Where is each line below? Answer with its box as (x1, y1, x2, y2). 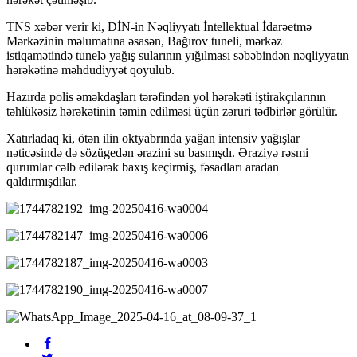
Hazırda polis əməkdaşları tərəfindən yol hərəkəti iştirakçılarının (6, 89, 326, 104)
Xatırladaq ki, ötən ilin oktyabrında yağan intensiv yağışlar (6, 131, 300, 145)
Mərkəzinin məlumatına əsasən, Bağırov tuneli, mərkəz (6, 33, 282, 48)
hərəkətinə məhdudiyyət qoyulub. (6, 62, 178, 76)
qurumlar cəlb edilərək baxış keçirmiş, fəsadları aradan (6, 159, 279, 174)
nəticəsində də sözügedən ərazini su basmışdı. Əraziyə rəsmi (6, 145, 308, 159)
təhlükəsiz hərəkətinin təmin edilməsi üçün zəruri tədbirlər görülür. (6, 104, 338, 118)
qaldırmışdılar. (6, 174, 77, 188)
